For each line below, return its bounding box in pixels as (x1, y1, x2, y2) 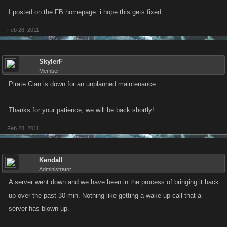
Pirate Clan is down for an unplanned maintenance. (9, 80, 158, 88)
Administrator (39, 166, 71, 172)
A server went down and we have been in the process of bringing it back (9, 178, 219, 186)
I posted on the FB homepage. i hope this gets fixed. (9, 8, 163, 16)
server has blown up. (9, 205, 69, 212)
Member (39, 68, 59, 74)
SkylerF (39, 58, 63, 65)
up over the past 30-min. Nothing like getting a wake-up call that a (9, 192, 201, 199)
